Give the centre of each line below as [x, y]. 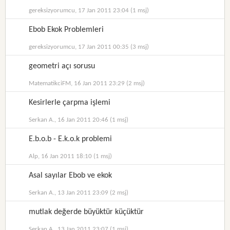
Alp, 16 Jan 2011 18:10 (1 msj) [71, 156]
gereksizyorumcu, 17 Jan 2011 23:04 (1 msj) [89, 11]
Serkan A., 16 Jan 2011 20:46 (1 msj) [79, 120]
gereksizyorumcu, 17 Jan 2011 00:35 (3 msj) [89, 47]
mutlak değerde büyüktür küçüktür [87, 212]
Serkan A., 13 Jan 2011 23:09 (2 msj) [79, 193]
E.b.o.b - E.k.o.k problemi [71, 139]
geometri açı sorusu [62, 66]
